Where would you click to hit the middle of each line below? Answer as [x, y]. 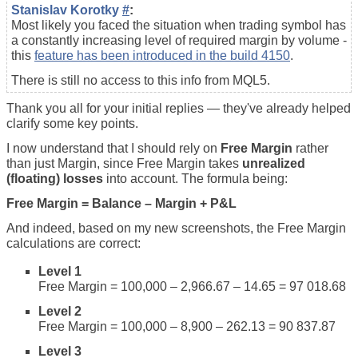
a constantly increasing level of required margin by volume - [179, 40]
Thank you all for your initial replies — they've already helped [179, 108]
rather [310, 148]
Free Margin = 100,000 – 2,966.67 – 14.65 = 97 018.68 [192, 286]
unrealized [274, 163]
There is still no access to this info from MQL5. [141, 80]
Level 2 [60, 311]
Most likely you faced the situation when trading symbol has [179, 25]
